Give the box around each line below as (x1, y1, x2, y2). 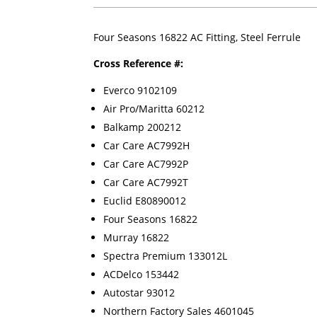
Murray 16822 (103, 231, 169, 245)
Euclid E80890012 (103, 194, 186, 208)
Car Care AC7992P (103, 157, 188, 171)
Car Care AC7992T (103, 175, 188, 190)
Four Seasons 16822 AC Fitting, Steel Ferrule (93, 30, 301, 45)
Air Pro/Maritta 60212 (103, 102, 204, 116)
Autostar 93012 (103, 286, 175, 300)
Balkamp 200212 (103, 120, 181, 134)
